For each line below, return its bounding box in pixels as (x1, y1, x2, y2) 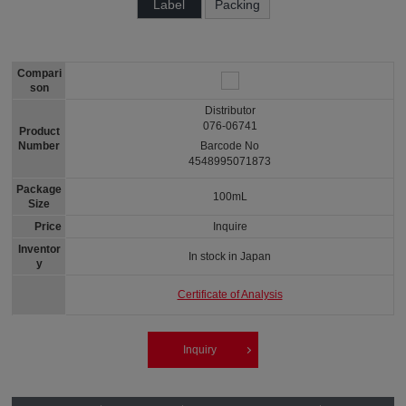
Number (18, 140, 61, 152)
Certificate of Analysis (177, 288, 283, 301)
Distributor (204, 104, 256, 117)
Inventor (17, 243, 61, 256)
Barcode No (200, 140, 259, 152)
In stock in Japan (188, 249, 271, 263)
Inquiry (182, 343, 217, 356)
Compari (16, 67, 62, 80)
